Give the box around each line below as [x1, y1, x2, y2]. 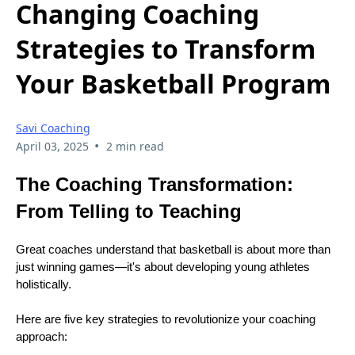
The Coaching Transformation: [16, 173, 293, 195]
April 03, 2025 [16, 138, 89, 154]
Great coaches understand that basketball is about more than [16, 242, 330, 256]
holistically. [16, 277, 74, 291]
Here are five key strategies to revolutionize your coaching [16, 312, 315, 326]
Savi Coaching [16, 120, 90, 136]
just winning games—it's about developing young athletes [16, 260, 310, 273]
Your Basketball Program [16, 67, 330, 101]
